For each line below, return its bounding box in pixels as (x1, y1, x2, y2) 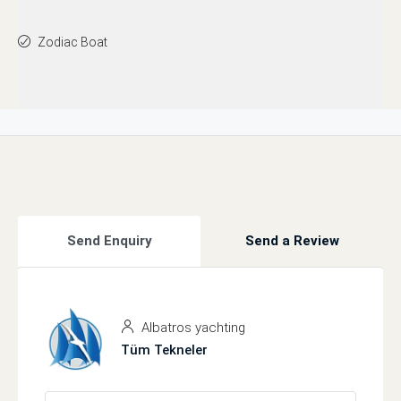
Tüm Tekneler (121, 342, 208, 359)
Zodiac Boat (38, 35, 107, 50)
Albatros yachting (138, 320, 245, 337)
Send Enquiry (66, 233, 152, 250)
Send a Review (244, 233, 339, 250)
